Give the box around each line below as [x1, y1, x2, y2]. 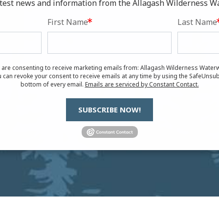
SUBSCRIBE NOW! [78, 104, 141, 114]
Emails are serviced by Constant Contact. [85, 80, 199, 88]
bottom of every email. [20, 80, 85, 88]
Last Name [177, 16, 217, 27]
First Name [47, 16, 88, 27]
